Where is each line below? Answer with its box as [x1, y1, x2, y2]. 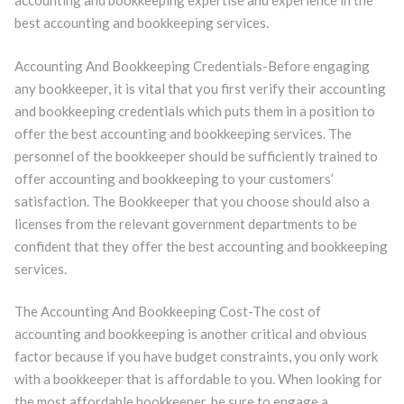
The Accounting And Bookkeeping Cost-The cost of [14, 303, 321, 319]
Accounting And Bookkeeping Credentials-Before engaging [14, 57, 370, 74]
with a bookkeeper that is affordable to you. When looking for [14, 371, 382, 387]
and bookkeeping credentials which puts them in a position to [14, 102, 375, 119]
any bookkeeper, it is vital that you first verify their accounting [14, 79, 386, 96]
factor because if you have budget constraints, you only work [14, 348, 378, 364]
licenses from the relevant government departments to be [14, 215, 357, 232]
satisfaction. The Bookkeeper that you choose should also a [14, 192, 370, 209]
